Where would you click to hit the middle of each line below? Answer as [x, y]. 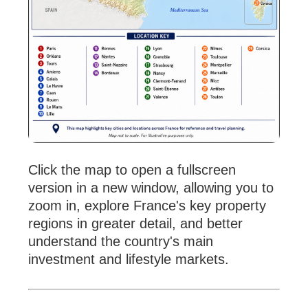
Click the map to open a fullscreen [132, 170]
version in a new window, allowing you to [151, 188]
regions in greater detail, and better [136, 224]
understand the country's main [121, 242]
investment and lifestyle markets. [129, 260]
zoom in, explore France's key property [147, 206]
